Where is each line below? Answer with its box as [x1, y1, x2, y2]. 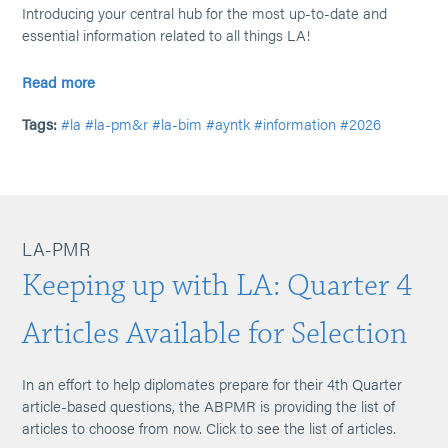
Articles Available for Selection [22, 314, 408, 353]
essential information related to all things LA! [22, 24, 311, 45]
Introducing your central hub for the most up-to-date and [22, 2, 388, 23]
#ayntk [206, 113, 251, 134]
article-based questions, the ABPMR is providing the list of [22, 395, 396, 416]
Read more [22, 71, 96, 92]
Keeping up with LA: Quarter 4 [22, 266, 413, 305]
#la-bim [152, 113, 203, 134]
